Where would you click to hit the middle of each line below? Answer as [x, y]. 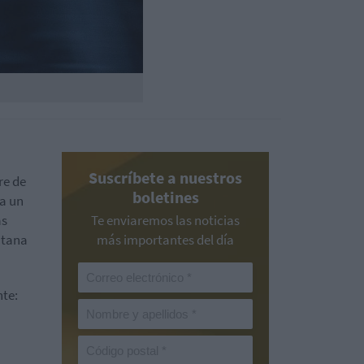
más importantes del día [165, 240]
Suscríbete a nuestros [165, 178]
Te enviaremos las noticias [165, 221]
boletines [165, 197]
